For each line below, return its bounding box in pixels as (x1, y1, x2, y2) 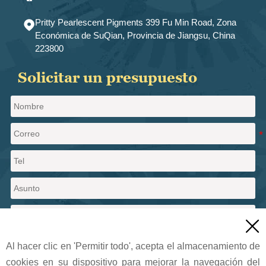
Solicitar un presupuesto (18, 69, 198, 87)
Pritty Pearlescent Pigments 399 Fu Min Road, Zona (35, 17, 237, 28)
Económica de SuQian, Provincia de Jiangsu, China (35, 30, 236, 41)
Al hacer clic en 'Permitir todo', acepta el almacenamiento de (6, 241, 260, 251)
